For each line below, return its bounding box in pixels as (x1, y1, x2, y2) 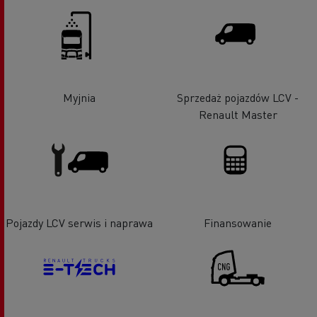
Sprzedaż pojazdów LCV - (177, 89, 299, 105)
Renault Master (198, 106, 277, 122)
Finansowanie (204, 215, 272, 231)
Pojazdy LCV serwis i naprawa (6, 215, 153, 231)
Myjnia (63, 89, 96, 105)
